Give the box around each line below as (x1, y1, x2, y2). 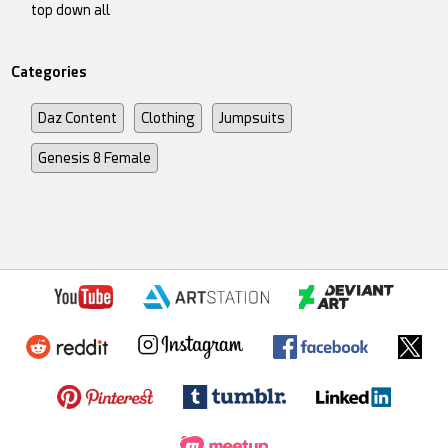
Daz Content (38, 109, 118, 126)
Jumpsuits (219, 109, 286, 126)
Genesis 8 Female (38, 149, 152, 166)
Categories (11, 63, 88, 80)
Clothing (141, 109, 196, 126)
